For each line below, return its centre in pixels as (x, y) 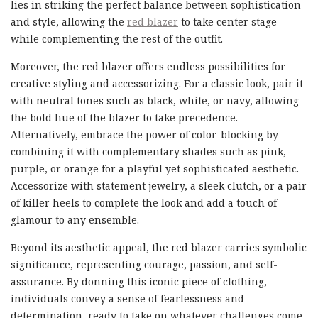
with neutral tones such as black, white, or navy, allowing (155, 100)
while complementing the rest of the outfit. (117, 38)
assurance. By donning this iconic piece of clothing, (139, 281)
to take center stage (227, 21)
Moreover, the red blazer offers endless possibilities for (148, 66)
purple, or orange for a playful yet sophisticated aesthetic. (155, 168)
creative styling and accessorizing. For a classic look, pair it (157, 83)
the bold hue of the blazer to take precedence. (124, 117)
